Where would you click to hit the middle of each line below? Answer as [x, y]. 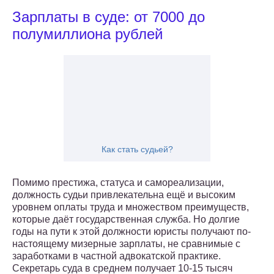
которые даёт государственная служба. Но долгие [126, 220]
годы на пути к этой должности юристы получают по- [131, 232]
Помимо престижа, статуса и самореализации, [118, 183]
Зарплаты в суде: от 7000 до [109, 17]
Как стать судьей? [137, 150]
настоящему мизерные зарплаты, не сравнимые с [126, 244]
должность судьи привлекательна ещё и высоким [124, 195]
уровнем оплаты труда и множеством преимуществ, [131, 207]
